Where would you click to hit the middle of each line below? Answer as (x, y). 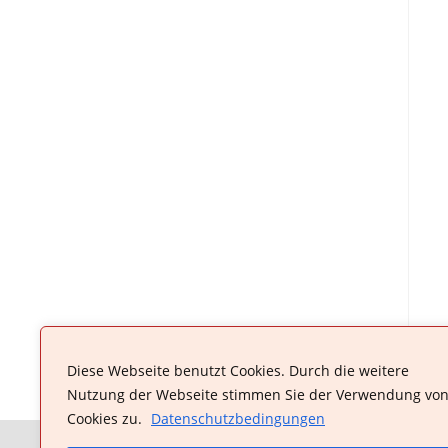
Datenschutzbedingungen (238, 418)
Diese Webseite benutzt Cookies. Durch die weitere (238, 370)
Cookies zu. (106, 418)
